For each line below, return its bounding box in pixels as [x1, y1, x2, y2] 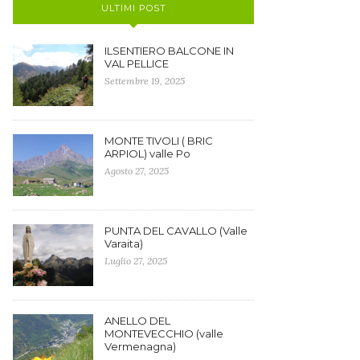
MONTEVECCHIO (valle [104, 326, 223, 340]
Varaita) [104, 236, 143, 250]
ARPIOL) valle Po [104, 146, 190, 160]
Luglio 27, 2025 [104, 254, 167, 267]
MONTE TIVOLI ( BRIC [104, 133, 213, 147]
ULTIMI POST [100, 2, 166, 14]
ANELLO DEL [104, 313, 170, 327]
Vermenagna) [104, 339, 176, 353]
